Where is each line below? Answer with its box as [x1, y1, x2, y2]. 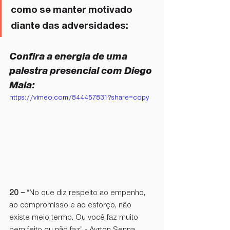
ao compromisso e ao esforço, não [9, 201, 133, 209]
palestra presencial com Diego [9, 65, 154, 76]
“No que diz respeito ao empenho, [27, 188, 147, 197]
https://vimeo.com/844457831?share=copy [9, 93, 149, 101]
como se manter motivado [11, 4, 135, 15]
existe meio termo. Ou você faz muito [9, 213, 140, 222]
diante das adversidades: [11, 20, 130, 31]
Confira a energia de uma [9, 51, 129, 62]
